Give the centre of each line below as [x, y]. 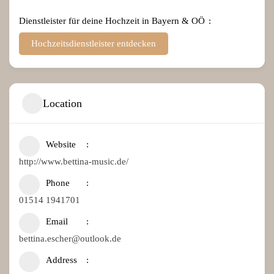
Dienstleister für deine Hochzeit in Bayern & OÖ [112, 21]
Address [61, 260]
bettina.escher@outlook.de [70, 239]
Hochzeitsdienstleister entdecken [94, 44]
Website [61, 145]
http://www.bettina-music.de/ [74, 162]
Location [62, 103]
